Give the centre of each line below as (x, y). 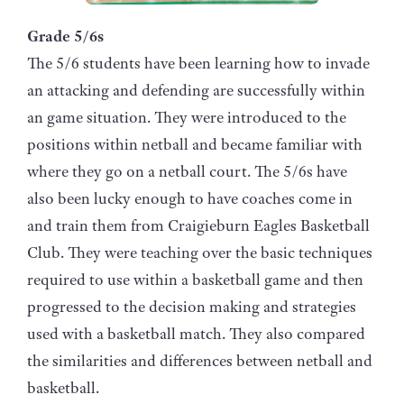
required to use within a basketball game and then (195, 279)
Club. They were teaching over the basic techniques (200, 252)
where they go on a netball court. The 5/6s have (187, 171)
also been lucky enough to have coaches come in (190, 198)
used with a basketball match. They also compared (196, 333)
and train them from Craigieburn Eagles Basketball (198, 225)
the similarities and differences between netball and (200, 360)
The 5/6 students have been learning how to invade (198, 63)
